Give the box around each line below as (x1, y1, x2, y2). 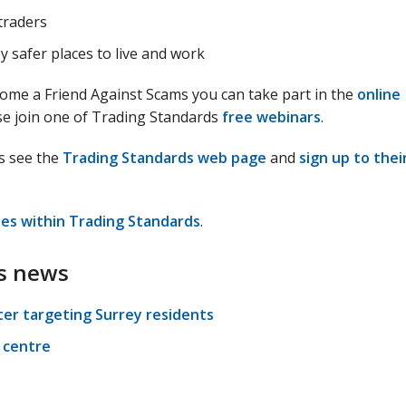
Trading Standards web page (63, 148, 266, 168)
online (357, 84, 401, 104)
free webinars (222, 107, 321, 127)
